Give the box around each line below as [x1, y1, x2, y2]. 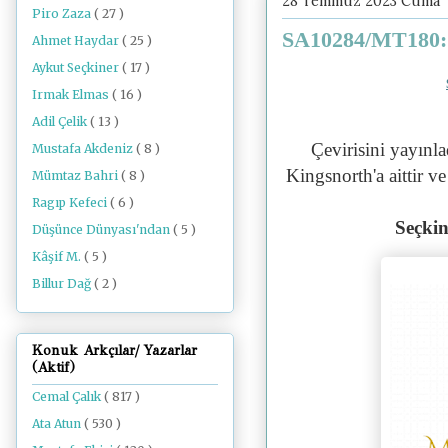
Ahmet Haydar [32, 32, 122, 48]
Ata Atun [32, 416, 84, 432]
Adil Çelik [32, 113, 90, 129]
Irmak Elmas [32, 86, 112, 102]
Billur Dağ [32, 275, 94, 291]
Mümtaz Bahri [32, 167, 121, 183]
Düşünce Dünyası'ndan [32, 221, 173, 237]
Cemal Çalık [32, 389, 104, 405]
